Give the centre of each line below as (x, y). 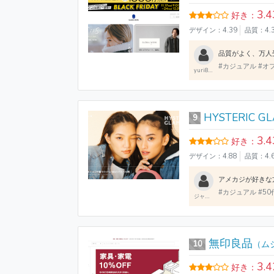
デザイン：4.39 (213, 30)
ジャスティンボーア (200, 196)
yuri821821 (201, 70)
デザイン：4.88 (213, 156)
